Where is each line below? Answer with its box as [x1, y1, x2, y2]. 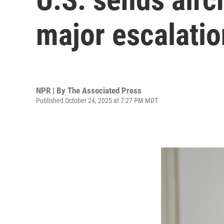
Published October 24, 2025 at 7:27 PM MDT [36, 96, 158, 104]
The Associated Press [67, 85, 141, 95]
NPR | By [36, 85, 67, 95]
